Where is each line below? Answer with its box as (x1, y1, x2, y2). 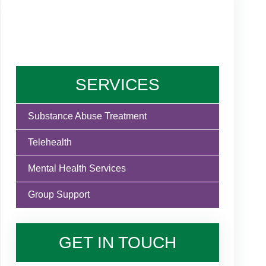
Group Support (27, 189, 90, 199)
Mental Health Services (27, 163, 126, 173)
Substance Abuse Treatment (27, 110, 147, 121)
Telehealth (27, 137, 72, 147)
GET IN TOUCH (58, 233, 176, 252)
